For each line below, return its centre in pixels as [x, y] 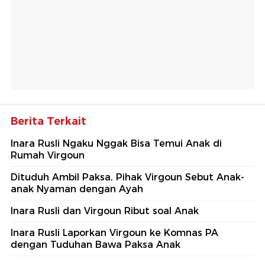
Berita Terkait [49, 122]
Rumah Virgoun [48, 156]
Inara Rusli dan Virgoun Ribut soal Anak [105, 211]
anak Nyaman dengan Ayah [77, 189]
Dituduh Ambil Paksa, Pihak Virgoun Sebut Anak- [127, 177]
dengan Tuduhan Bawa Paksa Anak [96, 245]
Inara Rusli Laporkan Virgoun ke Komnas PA [114, 233]
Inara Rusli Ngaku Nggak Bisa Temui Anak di [116, 144]
